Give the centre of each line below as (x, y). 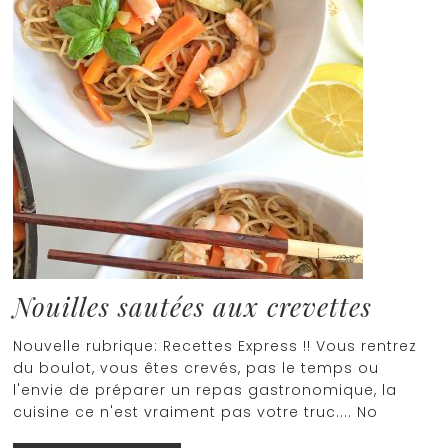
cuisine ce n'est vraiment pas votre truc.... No (196, 412)
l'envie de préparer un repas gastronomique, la (205, 390)
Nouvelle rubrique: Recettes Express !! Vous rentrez (215, 346)
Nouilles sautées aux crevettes (193, 306)
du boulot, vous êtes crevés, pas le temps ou (196, 368)
